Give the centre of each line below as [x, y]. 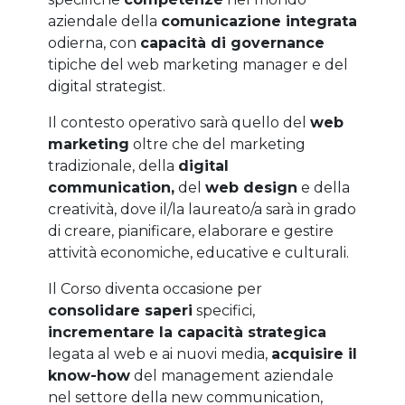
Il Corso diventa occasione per [155, 289]
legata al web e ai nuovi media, [159, 354]
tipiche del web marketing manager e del [198, 65]
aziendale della [104, 22]
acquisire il [314, 354]
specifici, [223, 311]
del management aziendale [231, 376]
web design [251, 188]
